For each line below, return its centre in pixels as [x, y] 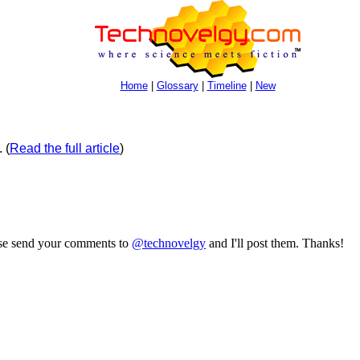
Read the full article [65, 149]
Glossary [177, 86]
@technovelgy [169, 243]
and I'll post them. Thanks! [275, 243]
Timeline [227, 86]
